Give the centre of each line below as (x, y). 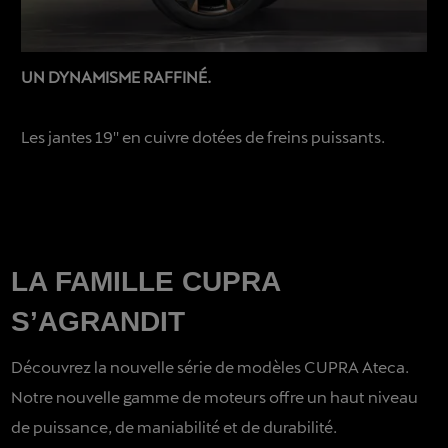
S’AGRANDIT (98, 321)
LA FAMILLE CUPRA (146, 281)
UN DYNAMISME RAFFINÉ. (116, 76)
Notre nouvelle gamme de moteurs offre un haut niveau (215, 396)
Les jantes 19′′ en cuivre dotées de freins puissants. (203, 136)
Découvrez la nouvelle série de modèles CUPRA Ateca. (210, 366)
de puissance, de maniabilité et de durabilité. (174, 426)
